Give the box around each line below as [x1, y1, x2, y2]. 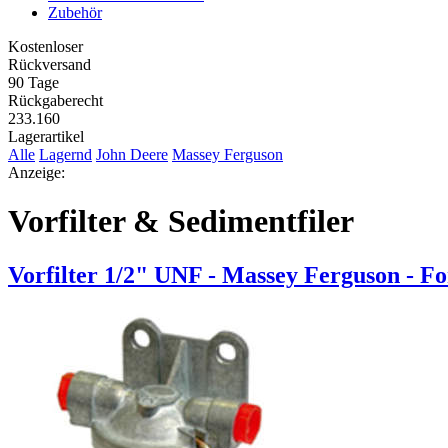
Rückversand [8, 55, 91, 73]
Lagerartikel [8, 127, 84, 145]
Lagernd [39, 145, 92, 163]
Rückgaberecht [8, 91, 103, 109]
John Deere [96, 145, 168, 163]
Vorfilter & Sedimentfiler [8, 203, 354, 240]
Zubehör [48, 3, 102, 21]
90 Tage [8, 73, 59, 91]
